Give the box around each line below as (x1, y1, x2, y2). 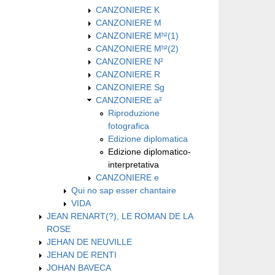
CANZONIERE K (96, 4, 160, 15)
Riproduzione (108, 107, 160, 118)
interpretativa (108, 159, 159, 169)
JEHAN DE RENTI (47, 249, 117, 260)
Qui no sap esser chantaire (71, 185, 176, 195)
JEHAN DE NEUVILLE (47, 236, 132, 247)
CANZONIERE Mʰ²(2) (96, 43, 179, 53)
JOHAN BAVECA (47, 262, 111, 273)
